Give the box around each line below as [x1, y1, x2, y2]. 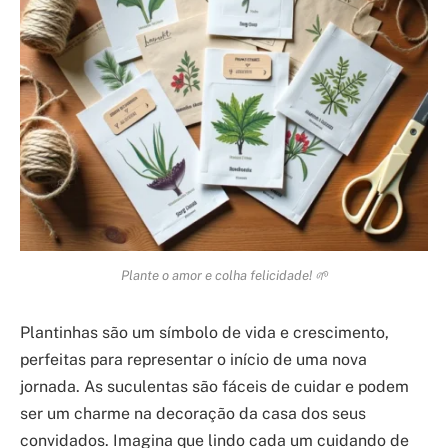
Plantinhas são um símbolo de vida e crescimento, [20, 323, 389, 343]
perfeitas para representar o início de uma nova [20, 350, 367, 370]
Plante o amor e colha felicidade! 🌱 [120, 267, 328, 284]
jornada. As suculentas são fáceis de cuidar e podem [20, 377, 409, 397]
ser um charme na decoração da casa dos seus [20, 404, 366, 424]
